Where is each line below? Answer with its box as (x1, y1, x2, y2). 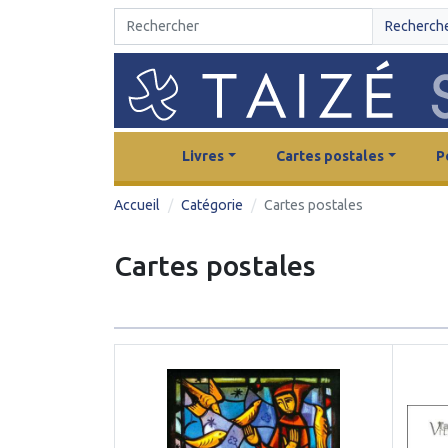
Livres (181, 147, 224, 164)
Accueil (114, 196, 160, 213)
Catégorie (181, 196, 243, 213)
